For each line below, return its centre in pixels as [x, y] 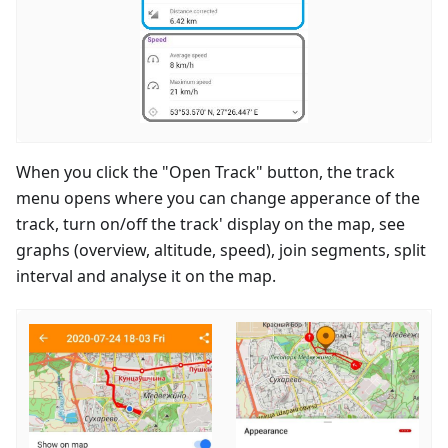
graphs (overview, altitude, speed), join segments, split [221, 249]
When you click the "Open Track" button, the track [205, 171]
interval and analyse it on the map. [146, 275]
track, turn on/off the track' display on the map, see [210, 223]
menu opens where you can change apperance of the [218, 197]
